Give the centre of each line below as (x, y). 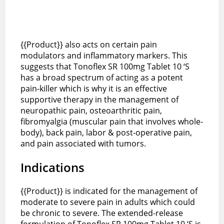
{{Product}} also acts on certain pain (89, 44)
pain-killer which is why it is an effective (94, 88)
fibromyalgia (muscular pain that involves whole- (112, 121)
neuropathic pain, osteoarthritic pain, (91, 110)
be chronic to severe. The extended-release (102, 213)
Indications (53, 167)
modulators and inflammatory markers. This (104, 55)
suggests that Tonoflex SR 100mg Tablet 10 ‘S (105, 66)
